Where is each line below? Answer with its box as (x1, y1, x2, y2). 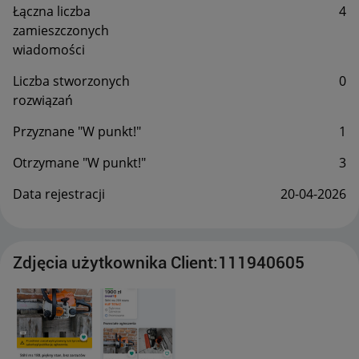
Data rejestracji (13, 184, 105, 203)
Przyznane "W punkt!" (13, 122, 141, 140)
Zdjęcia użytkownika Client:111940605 (13, 252, 305, 272)
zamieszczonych (13, 21, 109, 39)
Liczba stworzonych (13, 71, 130, 90)
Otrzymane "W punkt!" (13, 153, 146, 171)
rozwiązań (13, 91, 73, 109)
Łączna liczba (13, 2, 91, 20)
